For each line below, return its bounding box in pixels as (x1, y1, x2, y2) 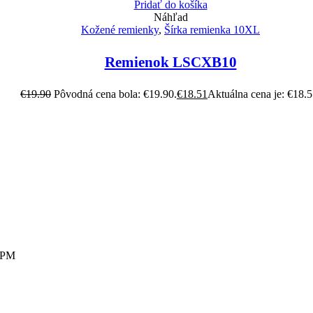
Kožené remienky (81, 24, 159, 36)
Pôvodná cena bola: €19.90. (54, 88, 177, 101)
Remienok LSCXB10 (104, 54, 237, 71)
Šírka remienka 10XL (164, 24, 260, 36)
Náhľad (153, 11, 188, 24)
